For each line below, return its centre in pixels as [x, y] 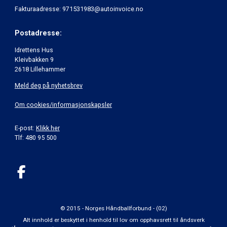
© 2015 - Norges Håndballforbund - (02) [113, 209]
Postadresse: [38, 33]
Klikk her [48, 128]
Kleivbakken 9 [34, 60]
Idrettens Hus [34, 50]
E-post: [25, 128]
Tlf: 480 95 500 [35, 138]
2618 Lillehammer [40, 69]
